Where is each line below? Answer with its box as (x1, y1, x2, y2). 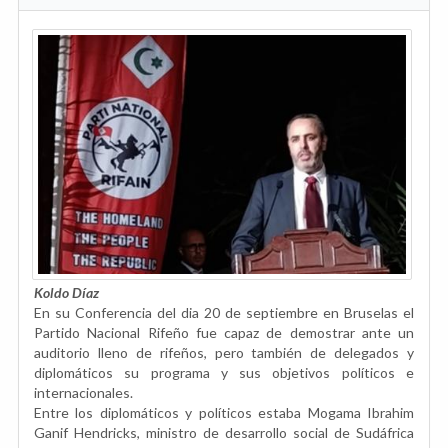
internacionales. (34, 384, 133, 402)
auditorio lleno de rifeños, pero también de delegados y (34, 344, 414, 362)
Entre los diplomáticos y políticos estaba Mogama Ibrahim (34, 404, 414, 422)
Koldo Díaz (34, 284, 99, 302)
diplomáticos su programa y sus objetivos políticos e (34, 364, 414, 382)
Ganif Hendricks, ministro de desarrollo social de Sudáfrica (34, 424, 414, 442)
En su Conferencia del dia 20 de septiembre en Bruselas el (34, 304, 414, 322)
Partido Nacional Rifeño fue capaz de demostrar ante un (34, 324, 414, 342)
